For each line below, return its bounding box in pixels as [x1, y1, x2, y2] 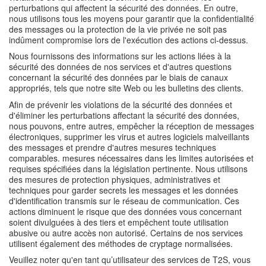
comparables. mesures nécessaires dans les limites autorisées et [9, 151, 254, 164]
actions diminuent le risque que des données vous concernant [9, 205, 242, 217]
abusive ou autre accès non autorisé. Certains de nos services [9, 226, 243, 239]
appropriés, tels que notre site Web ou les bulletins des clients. [9, 82, 243, 94]
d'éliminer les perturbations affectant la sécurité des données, [9, 109, 239, 121]
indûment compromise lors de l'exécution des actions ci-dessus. [9, 33, 248, 46]
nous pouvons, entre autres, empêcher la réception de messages [9, 119, 254, 132]
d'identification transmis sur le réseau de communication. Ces [9, 194, 239, 207]
